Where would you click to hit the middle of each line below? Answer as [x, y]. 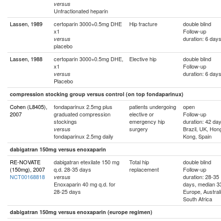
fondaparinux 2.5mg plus [83, 107]
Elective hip [143, 59]
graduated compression [82, 114]
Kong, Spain [197, 136]
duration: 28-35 [201, 177]
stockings [65, 121]
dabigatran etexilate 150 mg [87, 162]
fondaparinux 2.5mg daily [84, 136]
